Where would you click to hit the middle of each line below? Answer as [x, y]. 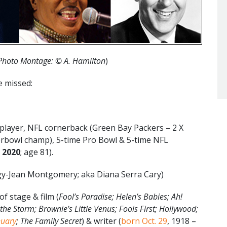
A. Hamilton [85, 61]
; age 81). [37, 152]
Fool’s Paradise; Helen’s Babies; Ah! [121, 196]
